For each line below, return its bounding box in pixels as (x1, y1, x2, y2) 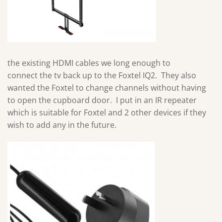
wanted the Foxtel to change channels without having (7, 82, 206, 94)
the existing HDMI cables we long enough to (7, 57, 170, 69)
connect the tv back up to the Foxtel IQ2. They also (7, 70, 196, 81)
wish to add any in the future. (7, 119, 116, 131)
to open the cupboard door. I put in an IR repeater (7, 95, 197, 106)
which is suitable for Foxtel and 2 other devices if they (7, 107, 206, 118)
